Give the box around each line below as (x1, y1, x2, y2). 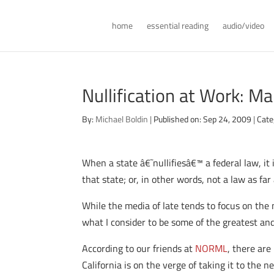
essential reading (146, 19, 209, 32)
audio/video (222, 19, 264, 32)
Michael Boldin (95, 113, 149, 125)
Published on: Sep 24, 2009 (154, 113, 252, 125)
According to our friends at (82, 241, 196, 256)
